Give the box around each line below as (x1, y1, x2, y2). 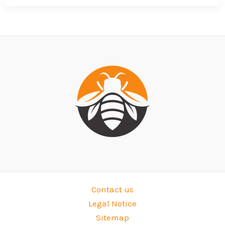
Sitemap (96, 212, 129, 223)
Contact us (91, 184, 134, 195)
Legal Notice (88, 198, 137, 209)
